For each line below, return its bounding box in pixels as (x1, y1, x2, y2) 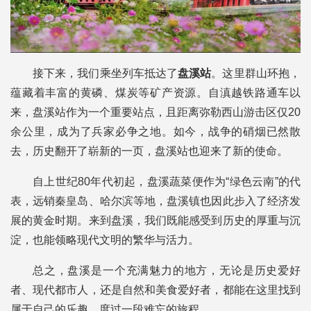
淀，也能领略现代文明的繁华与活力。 (10, 234, 199, 246)
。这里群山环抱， (211, 67, 301, 80)
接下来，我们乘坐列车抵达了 (33, 67, 178, 80)
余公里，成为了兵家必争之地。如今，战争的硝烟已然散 (10, 126, 301, 138)
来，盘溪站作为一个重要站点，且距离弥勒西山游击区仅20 (10, 106, 301, 119)
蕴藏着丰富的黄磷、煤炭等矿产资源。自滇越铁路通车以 (10, 87, 301, 99)
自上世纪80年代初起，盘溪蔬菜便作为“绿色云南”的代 (33, 176, 301, 188)
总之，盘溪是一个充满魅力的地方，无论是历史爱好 (33, 264, 301, 277)
